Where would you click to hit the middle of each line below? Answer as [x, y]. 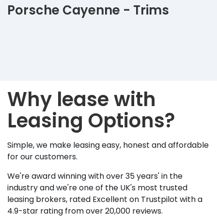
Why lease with [82, 100]
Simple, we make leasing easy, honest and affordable [108, 145]
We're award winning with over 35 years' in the [95, 176]
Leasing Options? [91, 121]
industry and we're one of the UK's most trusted [97, 188]
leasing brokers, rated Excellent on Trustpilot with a [105, 200]
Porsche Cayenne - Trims [88, 10]
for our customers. [42, 157]
